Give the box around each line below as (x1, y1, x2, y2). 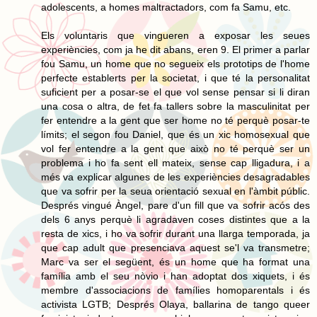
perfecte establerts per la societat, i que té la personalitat (41, 71, 310, 83)
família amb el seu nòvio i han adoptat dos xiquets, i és (41, 270, 310, 282)
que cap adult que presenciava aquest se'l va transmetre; (41, 241, 310, 253)
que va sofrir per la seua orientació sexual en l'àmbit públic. (41, 185, 310, 197)
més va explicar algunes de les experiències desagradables (41, 171, 310, 183)
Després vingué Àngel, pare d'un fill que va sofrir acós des (41, 199, 310, 211)
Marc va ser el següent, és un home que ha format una (41, 255, 310, 267)
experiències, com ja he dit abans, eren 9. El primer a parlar (41, 43, 310, 55)
